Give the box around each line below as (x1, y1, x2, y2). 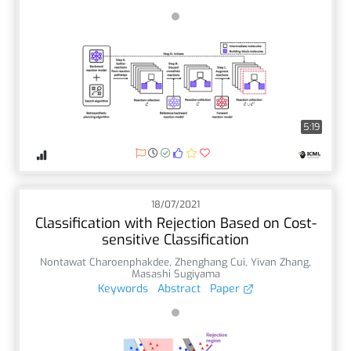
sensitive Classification (102, 230, 249, 249)
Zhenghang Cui (175, 255, 245, 269)
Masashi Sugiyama (131, 266, 220, 280)
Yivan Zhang (251, 255, 309, 269)
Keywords (97, 280, 148, 296)
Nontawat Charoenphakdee (40, 255, 169, 269)
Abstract (157, 280, 201, 296)
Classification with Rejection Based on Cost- (34, 213, 317, 233)
